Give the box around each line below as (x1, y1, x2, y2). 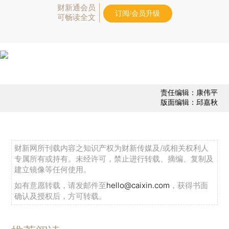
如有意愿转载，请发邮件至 (14, 180, 107, 191)
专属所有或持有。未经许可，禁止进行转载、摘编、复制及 (14, 154, 214, 164)
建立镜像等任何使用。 (14, 165, 91, 175)
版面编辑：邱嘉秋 (160, 98, 218, 107)
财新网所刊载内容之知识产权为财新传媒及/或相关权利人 (14, 143, 209, 153)
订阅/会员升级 (115, 9, 160, 17)
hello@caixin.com (106, 180, 170, 191)
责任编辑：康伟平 (160, 88, 218, 97)
